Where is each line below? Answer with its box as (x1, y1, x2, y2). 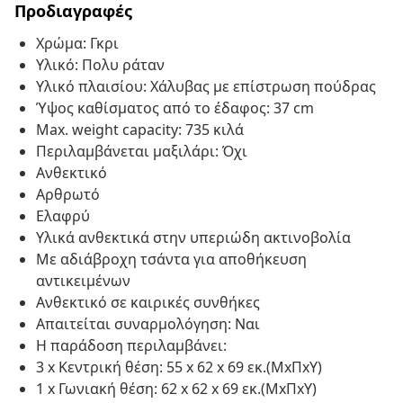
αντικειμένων (36, 271, 130, 291)
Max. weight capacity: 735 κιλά (36, 120, 244, 140)
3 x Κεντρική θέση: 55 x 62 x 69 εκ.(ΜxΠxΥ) (36, 357, 322, 378)
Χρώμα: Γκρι (36, 33, 119, 54)
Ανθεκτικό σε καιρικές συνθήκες (36, 292, 260, 313)
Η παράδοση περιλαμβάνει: (36, 336, 227, 356)
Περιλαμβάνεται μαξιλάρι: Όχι (36, 141, 247, 162)
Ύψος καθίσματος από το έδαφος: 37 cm (36, 98, 314, 119)
